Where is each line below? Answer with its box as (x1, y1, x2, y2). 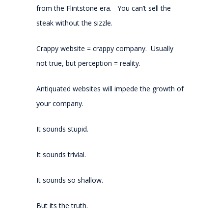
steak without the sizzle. (36, 18, 112, 27)
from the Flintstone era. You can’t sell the (36, 3, 171, 13)
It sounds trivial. (36, 149, 86, 159)
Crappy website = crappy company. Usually (36, 43, 173, 53)
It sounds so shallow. (36, 175, 103, 185)
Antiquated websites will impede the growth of (36, 83, 184, 93)
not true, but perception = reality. (36, 58, 140, 68)
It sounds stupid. (36, 124, 88, 134)
